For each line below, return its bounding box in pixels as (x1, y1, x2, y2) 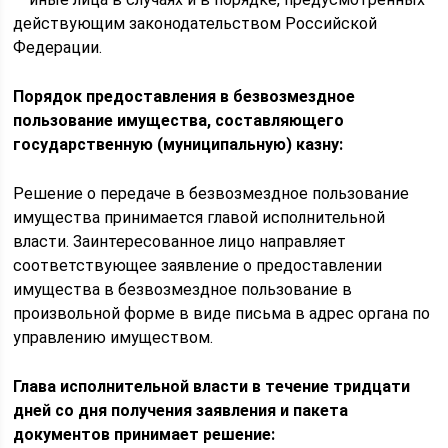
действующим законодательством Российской (13, 14, 378, 33)
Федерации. (13, 38, 103, 57)
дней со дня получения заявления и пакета (13, 401, 349, 420)
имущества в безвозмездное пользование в (13, 280, 353, 299)
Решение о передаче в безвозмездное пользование (13, 184, 410, 203)
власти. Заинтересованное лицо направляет (13, 232, 347, 251)
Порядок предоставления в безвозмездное (13, 87, 356, 106)
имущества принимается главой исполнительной (13, 208, 386, 227)
